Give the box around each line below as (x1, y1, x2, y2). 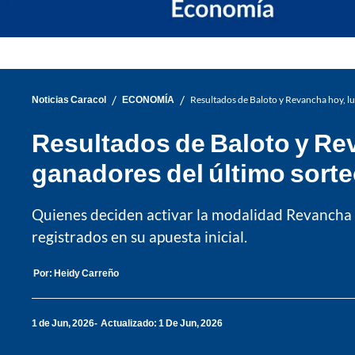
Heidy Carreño (54, 266, 119, 279)
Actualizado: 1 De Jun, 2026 (101, 317, 223, 330)
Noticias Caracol (32, 94, 106, 106)
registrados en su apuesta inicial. (32, 227, 247, 246)
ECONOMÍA (122, 94, 174, 106)
